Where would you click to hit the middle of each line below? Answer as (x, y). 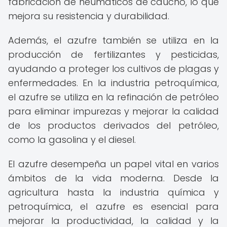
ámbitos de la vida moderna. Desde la (113, 178)
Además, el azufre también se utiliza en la (113, 40)
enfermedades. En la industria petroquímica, (113, 83)
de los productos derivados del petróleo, (113, 125)
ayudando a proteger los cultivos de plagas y (113, 69)
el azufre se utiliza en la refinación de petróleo (113, 97)
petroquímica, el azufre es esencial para (113, 206)
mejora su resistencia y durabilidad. (89, 16)
